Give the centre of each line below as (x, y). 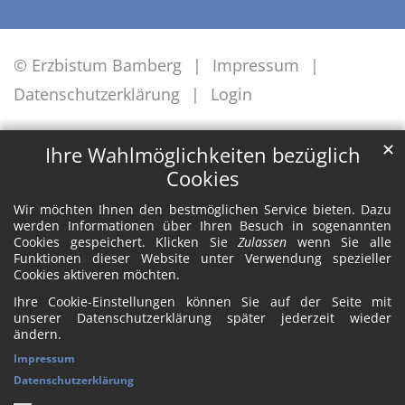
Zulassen (263, 242)
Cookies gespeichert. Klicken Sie (126, 242)
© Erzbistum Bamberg (98, 65)
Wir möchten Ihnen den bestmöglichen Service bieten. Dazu (202, 210)
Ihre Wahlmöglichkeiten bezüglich (202, 155)
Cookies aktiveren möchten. (97, 275)
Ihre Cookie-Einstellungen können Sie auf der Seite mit (202, 302)
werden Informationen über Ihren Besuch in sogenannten (202, 226)
